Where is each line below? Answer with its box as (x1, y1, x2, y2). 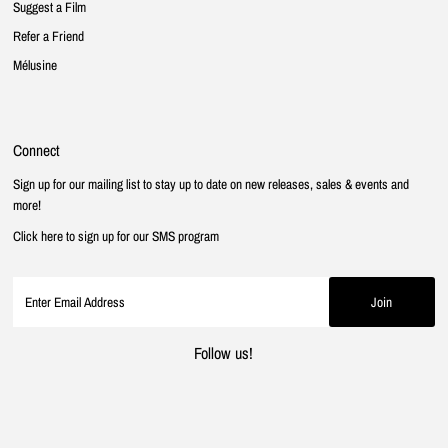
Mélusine (13, 55, 58, 74)
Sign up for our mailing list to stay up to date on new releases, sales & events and (13, 174, 410, 193)
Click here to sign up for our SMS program (13, 226, 220, 245)
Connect (13, 139, 61, 161)
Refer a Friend (13, 26, 85, 45)
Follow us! (194, 341, 254, 364)
